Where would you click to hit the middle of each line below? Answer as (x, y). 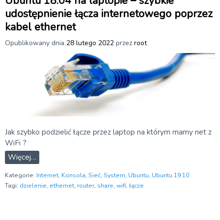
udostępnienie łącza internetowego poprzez (109, 14)
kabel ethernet (40, 27)
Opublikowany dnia (36, 43)
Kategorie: (21, 175)
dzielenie (33, 186)
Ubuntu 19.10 (170, 175)
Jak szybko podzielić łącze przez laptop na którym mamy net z (108, 132)
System (114, 175)
